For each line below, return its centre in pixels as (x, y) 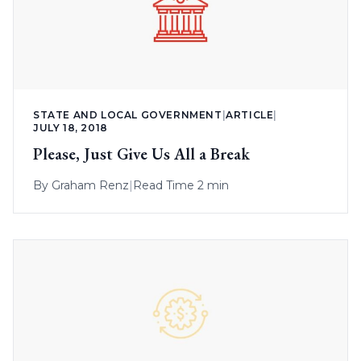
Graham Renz (90, 186)
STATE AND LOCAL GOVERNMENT (128, 115)
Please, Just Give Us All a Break (141, 154)
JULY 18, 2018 (71, 128)
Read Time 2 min (181, 186)
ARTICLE (250, 115)
